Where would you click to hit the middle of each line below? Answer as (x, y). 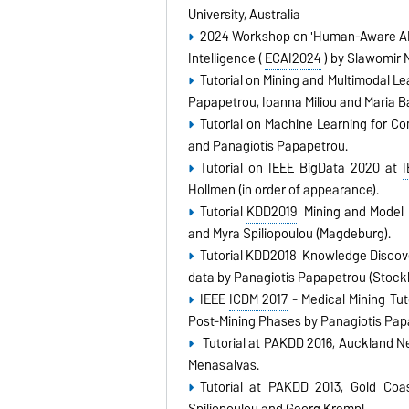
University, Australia (245, 14)
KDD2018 (271, 255)
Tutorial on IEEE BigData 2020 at (301, 168)
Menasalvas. (227, 365)
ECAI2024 (294, 58)
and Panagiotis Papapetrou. (270, 146)
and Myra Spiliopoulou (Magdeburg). (290, 233)
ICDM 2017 (258, 299)
